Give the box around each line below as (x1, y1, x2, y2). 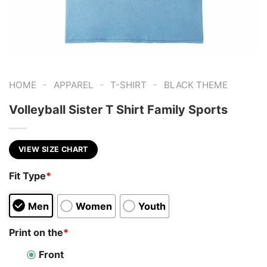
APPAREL (53, 79, 94, 91)
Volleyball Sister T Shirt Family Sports (9, 103, 228, 117)
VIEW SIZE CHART (18, 145, 88, 154)
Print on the (9, 226, 63, 239)
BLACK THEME (163, 79, 228, 91)
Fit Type (9, 169, 46, 182)
